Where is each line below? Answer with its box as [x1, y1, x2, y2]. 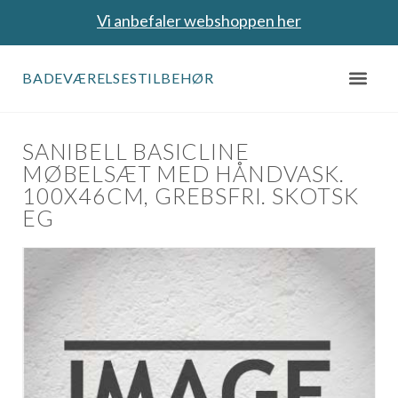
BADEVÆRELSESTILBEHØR [22, 69, 214, 86]
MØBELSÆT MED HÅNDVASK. [22, 160, 345, 187]
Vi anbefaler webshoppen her [97, 11, 301, 30]
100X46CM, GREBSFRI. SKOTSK [22, 182, 359, 210]
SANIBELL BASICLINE [22, 138, 250, 165]
